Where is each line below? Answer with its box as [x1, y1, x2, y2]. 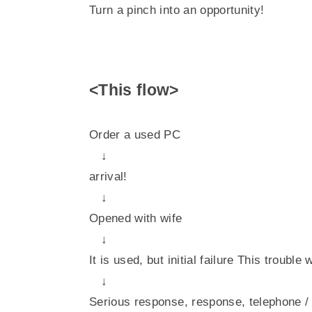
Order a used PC [89, 128, 181, 141]
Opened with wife [89, 212, 182, 225]
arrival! [89, 170, 127, 183]
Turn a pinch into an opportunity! [89, 3, 265, 17]
